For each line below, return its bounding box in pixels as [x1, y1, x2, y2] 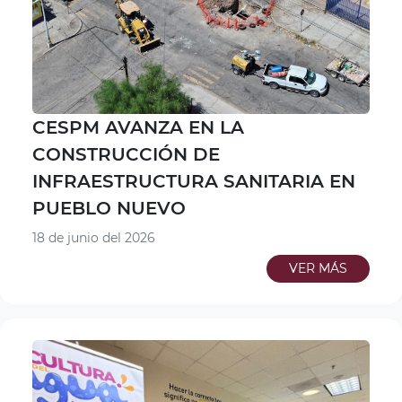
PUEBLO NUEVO [32, 197, 186, 220]
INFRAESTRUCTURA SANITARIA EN [32, 170, 355, 193]
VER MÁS [289, 260, 347, 277]
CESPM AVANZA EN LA [32, 117, 244, 139]
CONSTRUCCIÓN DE [32, 144, 220, 166]
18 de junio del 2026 [32, 230, 155, 247]
